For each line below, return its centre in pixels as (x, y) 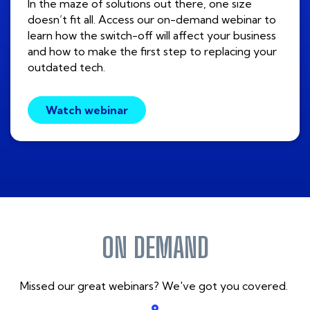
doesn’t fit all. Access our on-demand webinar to (152, 19)
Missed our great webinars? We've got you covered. (155, 285)
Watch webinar (87, 110)
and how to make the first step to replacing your (152, 51)
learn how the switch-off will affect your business (152, 35)
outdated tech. (66, 67)
